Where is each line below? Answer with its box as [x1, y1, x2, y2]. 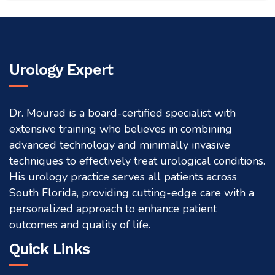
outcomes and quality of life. [9, 217, 150, 232]
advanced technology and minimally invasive [9, 137, 230, 152]
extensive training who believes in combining [9, 121, 232, 136]
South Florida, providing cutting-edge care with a [9, 185, 254, 200]
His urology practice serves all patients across [9, 169, 237, 184]
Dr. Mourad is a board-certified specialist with [9, 105, 236, 120]
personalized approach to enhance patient [9, 201, 217, 216]
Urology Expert [9, 60, 114, 79]
